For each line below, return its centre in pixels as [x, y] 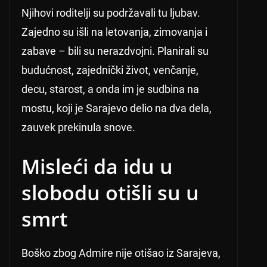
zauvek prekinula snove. [78, 128]
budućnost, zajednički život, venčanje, [110, 70]
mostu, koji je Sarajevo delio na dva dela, [117, 108]
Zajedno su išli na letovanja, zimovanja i [114, 32]
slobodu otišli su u [110, 193]
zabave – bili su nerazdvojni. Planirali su [115, 51]
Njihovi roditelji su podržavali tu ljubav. [111, 13]
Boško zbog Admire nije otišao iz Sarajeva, [121, 253]
